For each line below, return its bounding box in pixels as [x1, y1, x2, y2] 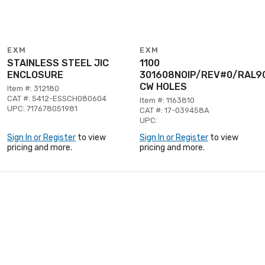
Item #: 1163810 [140, 95, 195, 105]
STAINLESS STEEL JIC [7, 57, 109, 69]
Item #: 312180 [7, 83, 59, 93]
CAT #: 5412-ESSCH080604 [7, 93, 106, 103]
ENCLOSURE [7, 69, 63, 80]
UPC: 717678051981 [7, 104, 77, 113]
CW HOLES [140, 80, 187, 92]
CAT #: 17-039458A [140, 105, 209, 115]
